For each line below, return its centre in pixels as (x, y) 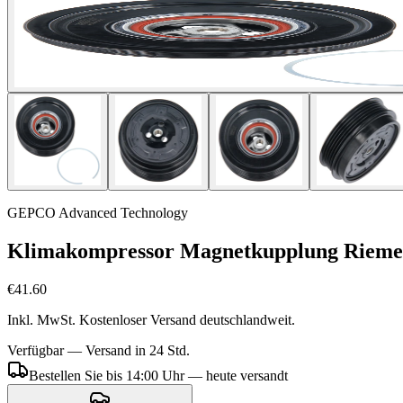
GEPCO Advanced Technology (98, 213)
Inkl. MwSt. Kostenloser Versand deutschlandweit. (151, 319)
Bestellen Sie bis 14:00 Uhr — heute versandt (158, 375)
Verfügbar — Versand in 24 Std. (99, 350)
